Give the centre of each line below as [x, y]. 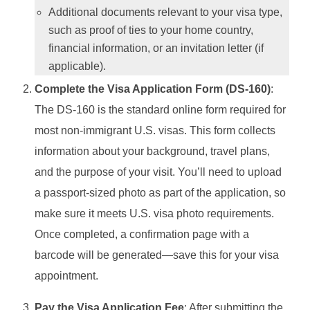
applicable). [77, 66]
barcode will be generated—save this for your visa [157, 255]
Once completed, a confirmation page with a [142, 234]
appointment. [66, 275]
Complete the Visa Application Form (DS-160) [153, 89]
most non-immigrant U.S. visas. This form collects [155, 130]
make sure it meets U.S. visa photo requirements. [154, 213]
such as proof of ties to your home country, [151, 30]
